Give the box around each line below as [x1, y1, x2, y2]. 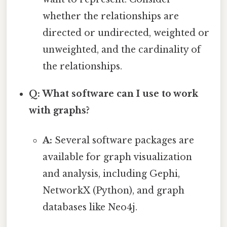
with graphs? [29, 104, 90, 116]
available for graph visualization [42, 152, 192, 163]
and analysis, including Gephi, [42, 168, 180, 180]
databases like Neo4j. [42, 202, 137, 213]
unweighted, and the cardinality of [42, 44, 201, 55]
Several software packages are [52, 135, 194, 146]
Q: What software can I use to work [29, 88, 199, 99]
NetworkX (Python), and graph [42, 185, 184, 197]
